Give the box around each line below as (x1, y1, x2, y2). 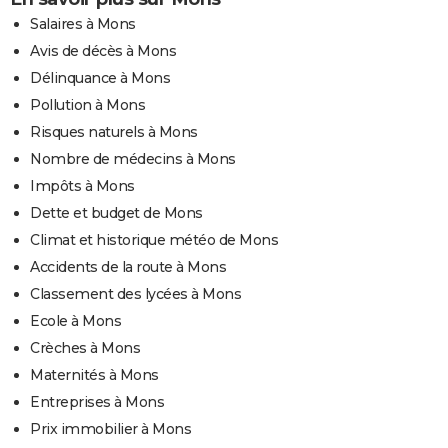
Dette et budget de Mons (30, 203, 203, 222)
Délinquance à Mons (30, 68, 170, 87)
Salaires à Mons (30, 14, 136, 33)
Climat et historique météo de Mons (30, 230, 278, 249)
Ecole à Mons (30, 311, 121, 330)
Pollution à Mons (30, 95, 145, 114)
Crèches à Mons (30, 338, 140, 357)
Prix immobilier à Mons (30, 419, 191, 438)
